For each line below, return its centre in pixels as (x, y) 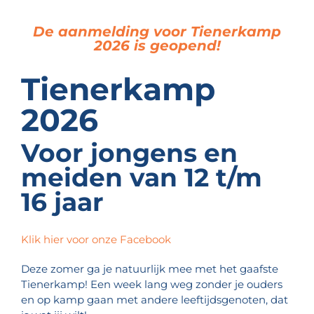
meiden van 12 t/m (142, 178)
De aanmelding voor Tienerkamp (157, 32)
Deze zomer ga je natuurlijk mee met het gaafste (150, 269)
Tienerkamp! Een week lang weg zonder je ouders (152, 285)
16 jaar (62, 202)
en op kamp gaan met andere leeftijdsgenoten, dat (155, 300)
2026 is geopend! (157, 46)
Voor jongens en (129, 153)
